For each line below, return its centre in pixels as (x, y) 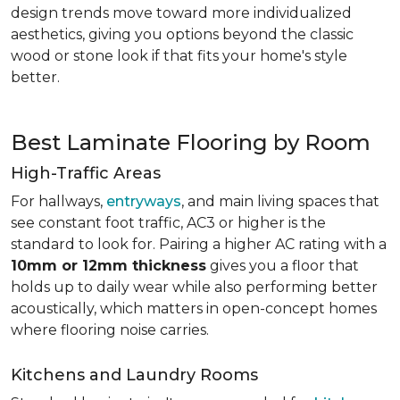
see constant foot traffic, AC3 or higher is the (168, 223)
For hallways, (58, 201)
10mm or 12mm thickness (108, 266)
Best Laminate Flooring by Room (191, 142)
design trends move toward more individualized (181, 13)
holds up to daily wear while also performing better (194, 287)
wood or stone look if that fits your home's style (179, 56)
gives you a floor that (283, 266)
